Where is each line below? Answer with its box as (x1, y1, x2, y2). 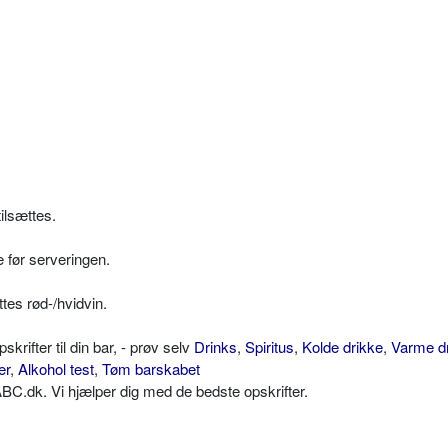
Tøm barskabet (102, 358, 200, 380)
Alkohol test (18, 358, 94, 380)
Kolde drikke (302, 336, 383, 358)
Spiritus (245, 336, 294, 358)
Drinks (194, 336, 237, 358)
